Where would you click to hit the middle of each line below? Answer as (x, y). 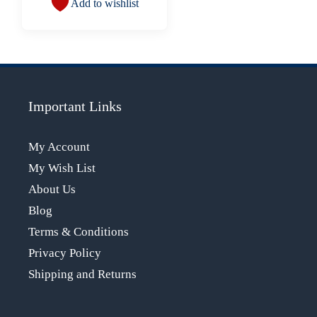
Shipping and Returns (82, 274)
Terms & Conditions (79, 231)
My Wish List (62, 168)
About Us (52, 189)
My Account (59, 146)
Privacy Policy (65, 253)
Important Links (75, 106)
